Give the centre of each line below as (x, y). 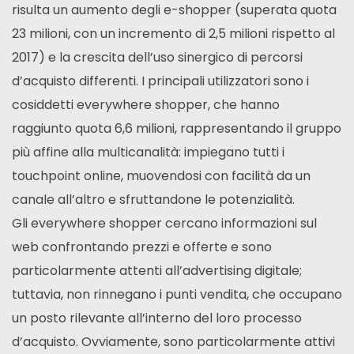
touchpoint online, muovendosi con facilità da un (161, 176)
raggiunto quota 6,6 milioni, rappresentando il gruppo (177, 128)
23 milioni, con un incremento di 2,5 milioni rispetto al (173, 34)
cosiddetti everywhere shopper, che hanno (146, 105)
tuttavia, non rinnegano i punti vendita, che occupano (177, 294)
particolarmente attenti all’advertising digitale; (157, 271)
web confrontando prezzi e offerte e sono (142, 247)
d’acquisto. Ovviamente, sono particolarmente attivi (173, 342)
